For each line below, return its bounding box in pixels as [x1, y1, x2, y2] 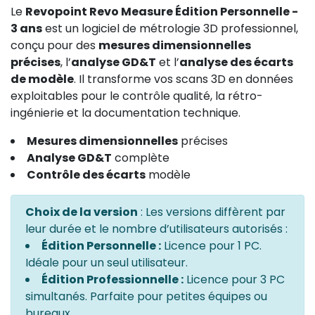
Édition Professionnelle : [41, 271, 184, 288]
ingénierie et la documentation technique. [11, 104, 240, 121]
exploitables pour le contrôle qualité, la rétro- [11, 87, 263, 104]
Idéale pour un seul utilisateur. [25, 254, 188, 271]
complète [112, 149, 169, 166]
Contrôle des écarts [27, 166, 146, 183]
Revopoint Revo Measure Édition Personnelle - [25, 3, 298, 20]
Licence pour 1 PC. [161, 237, 262, 254]
